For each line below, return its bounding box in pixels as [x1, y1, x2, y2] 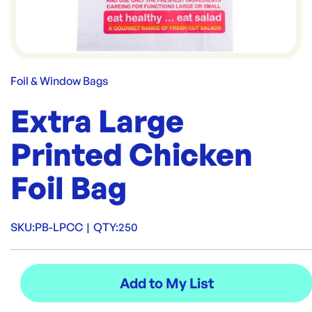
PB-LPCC [35, 220, 83, 234]
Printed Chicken [10, 135, 253, 173]
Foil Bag [10, 169, 127, 207]
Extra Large [10, 102, 184, 140]
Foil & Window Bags [10, 74, 108, 88]
